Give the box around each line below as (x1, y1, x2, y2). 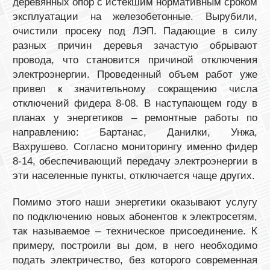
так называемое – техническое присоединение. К (13, 225, 257, 237)
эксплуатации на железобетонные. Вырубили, (13, 10, 257, 22)
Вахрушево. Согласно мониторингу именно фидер (13, 140, 257, 152)
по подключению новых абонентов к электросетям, (13, 210, 257, 222)
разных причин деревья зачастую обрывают (13, 39, 257, 51)
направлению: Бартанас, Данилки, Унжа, (13, 126, 257, 138)
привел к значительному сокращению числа (13, 83, 257, 95)
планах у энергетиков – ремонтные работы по (13, 111, 257, 124)
